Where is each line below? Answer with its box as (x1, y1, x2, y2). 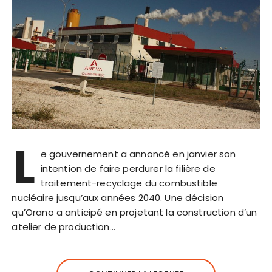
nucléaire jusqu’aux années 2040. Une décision (12, 191, 224, 204)
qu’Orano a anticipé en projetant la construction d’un (12, 205, 257, 219)
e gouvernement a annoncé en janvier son (40, 147, 236, 160)
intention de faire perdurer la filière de (40, 161, 216, 175)
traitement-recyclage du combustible (40, 176, 217, 189)
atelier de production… (12, 220, 115, 233)
